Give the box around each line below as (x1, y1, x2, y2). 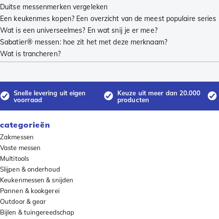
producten (117, 95, 149, 104)
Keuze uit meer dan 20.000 (117, 88, 201, 97)
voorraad (14, 95, 42, 104)
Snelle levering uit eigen (14, 88, 86, 97)
